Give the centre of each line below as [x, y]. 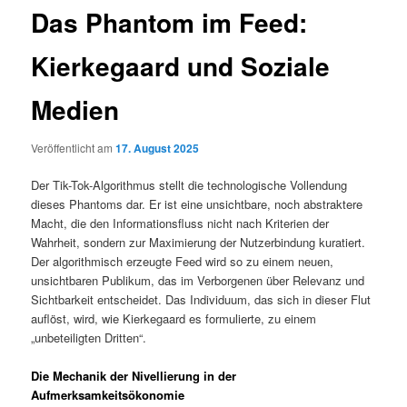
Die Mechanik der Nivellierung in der [134, 376]
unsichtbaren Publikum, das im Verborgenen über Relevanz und [198, 280]
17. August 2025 [158, 148]
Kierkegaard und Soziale [181, 66]
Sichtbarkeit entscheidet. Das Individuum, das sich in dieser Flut [201, 299]
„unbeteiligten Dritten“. [89, 338]
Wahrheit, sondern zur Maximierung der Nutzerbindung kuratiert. [199, 242]
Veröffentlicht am [74, 147]
